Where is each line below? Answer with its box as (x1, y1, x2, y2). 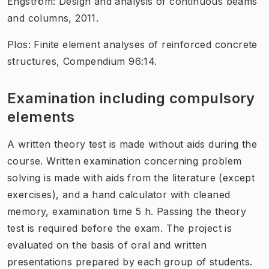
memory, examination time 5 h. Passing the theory (7, 205, 247, 217)
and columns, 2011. (7, 11, 99, 24)
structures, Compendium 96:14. (7, 55, 157, 67)
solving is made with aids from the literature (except (7, 171, 255, 184)
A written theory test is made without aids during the (7, 138, 258, 150)
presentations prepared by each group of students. (7, 255, 253, 268)
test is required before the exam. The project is (7, 222, 232, 234)
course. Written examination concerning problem (7, 154, 242, 167)
